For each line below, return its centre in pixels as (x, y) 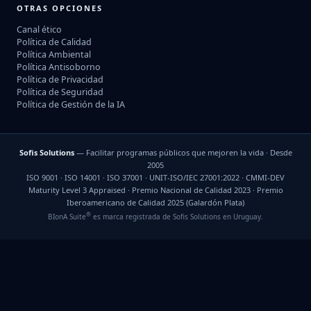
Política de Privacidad (60, 80)
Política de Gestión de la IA (71, 105)
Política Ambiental (54, 55)
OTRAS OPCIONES (60, 8)
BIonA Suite (67, 216)
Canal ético (39, 30)
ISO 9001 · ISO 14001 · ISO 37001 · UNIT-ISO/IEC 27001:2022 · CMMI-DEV (155, 178)
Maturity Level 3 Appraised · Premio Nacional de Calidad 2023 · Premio (155, 190)
